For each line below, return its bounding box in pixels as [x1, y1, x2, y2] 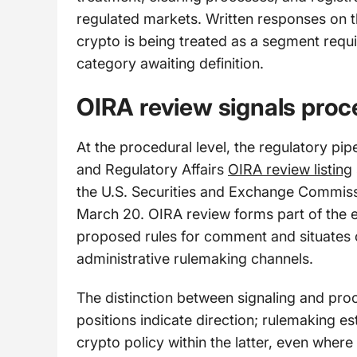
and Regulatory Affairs [76, 160, 228, 178]
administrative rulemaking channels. [76, 249, 313, 267]
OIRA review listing [228, 160, 352, 178]
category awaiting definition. [76, 55, 264, 73]
